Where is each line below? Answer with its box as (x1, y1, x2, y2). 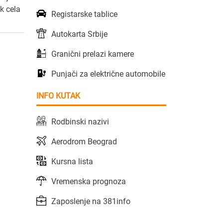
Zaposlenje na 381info (51, 196, 130, 206)
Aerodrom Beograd (51, 136, 117, 146)
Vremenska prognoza (51, 176, 126, 186)
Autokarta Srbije (51, 29, 108, 39)
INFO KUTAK (36, 91, 80, 101)
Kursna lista (51, 156, 93, 166)
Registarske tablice (51, 9, 117, 19)
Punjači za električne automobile (51, 69, 165, 79)
